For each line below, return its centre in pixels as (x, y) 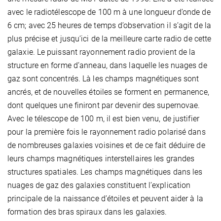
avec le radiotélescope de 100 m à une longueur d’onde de (109, 12)
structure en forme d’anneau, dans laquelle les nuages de (107, 66)
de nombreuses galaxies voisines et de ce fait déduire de (106, 146)
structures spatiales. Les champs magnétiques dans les (105, 172)
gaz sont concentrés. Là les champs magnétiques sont (103, 79)
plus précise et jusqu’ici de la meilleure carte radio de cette (110, 39)
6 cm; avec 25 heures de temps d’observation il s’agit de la (109, 26)
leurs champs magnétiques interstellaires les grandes (101, 159)
